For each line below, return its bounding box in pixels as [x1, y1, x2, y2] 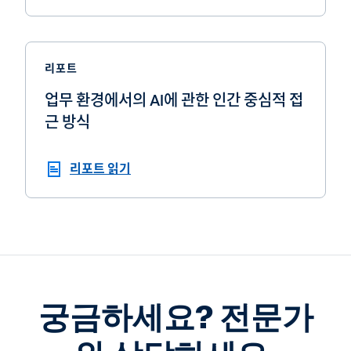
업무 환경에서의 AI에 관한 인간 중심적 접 [45, 89, 303, 111]
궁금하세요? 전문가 [38, 296, 313, 340]
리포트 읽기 [70, 160, 131, 178]
